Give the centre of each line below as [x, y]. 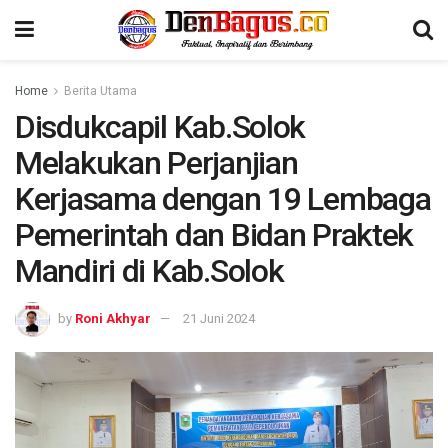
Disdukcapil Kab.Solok [160, 127]
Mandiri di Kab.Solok [149, 271]
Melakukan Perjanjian [156, 163]
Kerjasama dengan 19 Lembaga [223, 199]
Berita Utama [100, 91]
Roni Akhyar [113, 318]
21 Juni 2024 [219, 318]
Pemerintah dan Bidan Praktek [214, 235]
